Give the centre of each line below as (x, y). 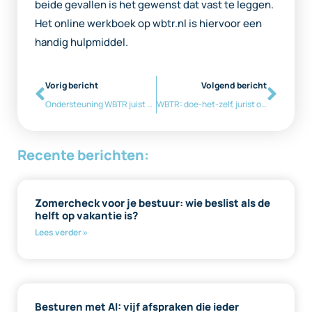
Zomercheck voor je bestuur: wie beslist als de (153, 203)
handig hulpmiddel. (81, 42)
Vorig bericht (72, 86)
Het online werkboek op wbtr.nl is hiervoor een (148, 24)
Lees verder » (61, 233)
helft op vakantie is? (86, 216)
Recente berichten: (83, 155)
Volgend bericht (234, 86)
